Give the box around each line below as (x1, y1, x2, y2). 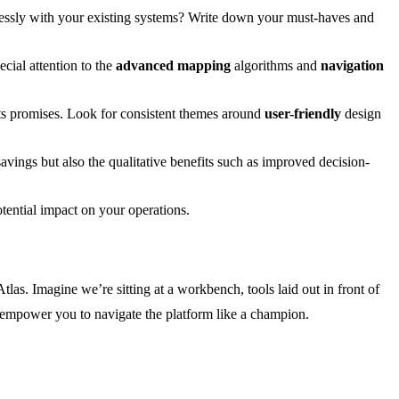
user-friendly (265, 105, 341, 121)
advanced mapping (116, 57, 231, 73)
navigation (321, 57, 384, 73)
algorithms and (231, 57, 321, 73)
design (341, 105, 381, 121)
